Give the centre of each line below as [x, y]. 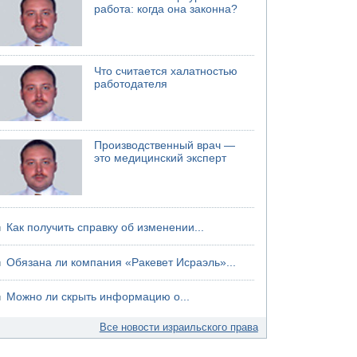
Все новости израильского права [178, 327]
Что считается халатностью [166, 71]
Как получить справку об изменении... [106, 228]
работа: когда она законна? [166, 9]
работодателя [131, 84]
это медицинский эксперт [161, 158]
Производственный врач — [165, 145]
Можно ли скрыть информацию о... [98, 297]
